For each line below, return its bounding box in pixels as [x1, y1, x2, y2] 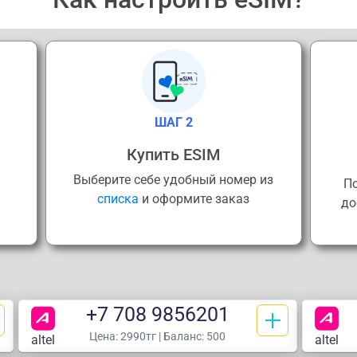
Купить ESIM [127, 144, 221, 164]
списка [97, 190, 139, 206]
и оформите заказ [139, 190, 250, 206]
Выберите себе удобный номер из [73, 171, 274, 187]
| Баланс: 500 [156, 329, 226, 343]
